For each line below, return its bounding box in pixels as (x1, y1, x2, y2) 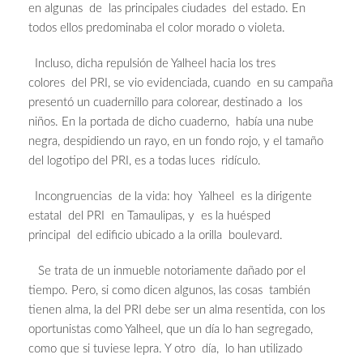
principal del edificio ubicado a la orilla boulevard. (28, 229, 283, 242)
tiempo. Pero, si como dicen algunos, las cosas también (28, 284, 310, 297)
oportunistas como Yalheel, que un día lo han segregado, (28, 323, 313, 336)
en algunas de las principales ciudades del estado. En (28, 2, 305, 15)
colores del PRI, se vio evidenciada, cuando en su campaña (28, 77, 333, 90)
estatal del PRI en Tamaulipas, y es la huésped (28, 210, 271, 223)
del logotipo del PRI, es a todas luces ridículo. (28, 155, 261, 168)
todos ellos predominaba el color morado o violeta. (28, 22, 285, 35)
